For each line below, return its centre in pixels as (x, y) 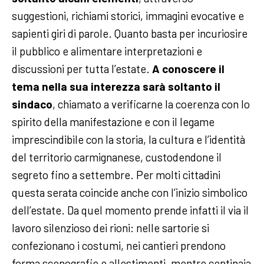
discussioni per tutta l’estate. (81, 69)
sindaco (32, 104)
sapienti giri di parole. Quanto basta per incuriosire (130, 34)
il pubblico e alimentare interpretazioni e (107, 51)
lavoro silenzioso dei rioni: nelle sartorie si (110, 228)
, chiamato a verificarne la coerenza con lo (151, 104)
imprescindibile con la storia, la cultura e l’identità (128, 140)
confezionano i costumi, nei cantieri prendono (119, 246)
